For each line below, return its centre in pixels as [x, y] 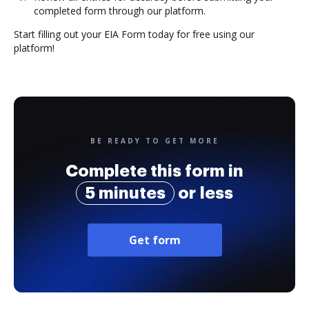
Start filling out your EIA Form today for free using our [134, 34]
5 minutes [125, 193]
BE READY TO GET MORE [154, 141]
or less [204, 193]
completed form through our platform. [120, 11]
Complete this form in [154, 171]
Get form [154, 240]
